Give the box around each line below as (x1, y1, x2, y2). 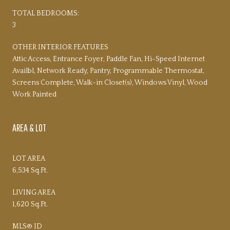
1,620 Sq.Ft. (12, 200, 48, 208)
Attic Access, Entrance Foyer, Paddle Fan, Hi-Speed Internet (12, 54, 205, 63)
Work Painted (12, 90, 56, 99)
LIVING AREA (12, 188, 55, 197)
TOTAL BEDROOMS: (12, 9, 79, 17)
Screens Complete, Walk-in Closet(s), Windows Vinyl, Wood (12, 78, 207, 87)
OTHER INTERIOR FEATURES (12, 43, 108, 51)
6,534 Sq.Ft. (12, 166, 48, 175)
